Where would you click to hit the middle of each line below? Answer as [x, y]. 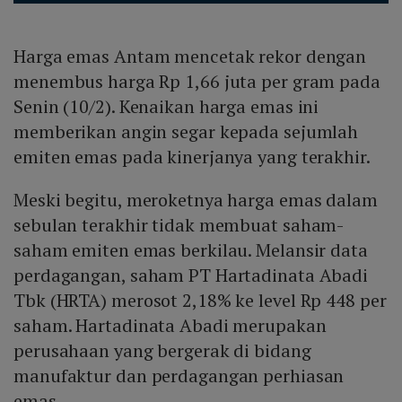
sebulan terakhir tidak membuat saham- [179, 225]
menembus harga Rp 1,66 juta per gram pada [197, 82]
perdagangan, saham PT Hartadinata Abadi [191, 275]
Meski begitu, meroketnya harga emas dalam [196, 200]
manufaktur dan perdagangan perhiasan [179, 376]
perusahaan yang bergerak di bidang [162, 351]
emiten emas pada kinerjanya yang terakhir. [194, 157]
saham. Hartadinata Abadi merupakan [170, 326]
